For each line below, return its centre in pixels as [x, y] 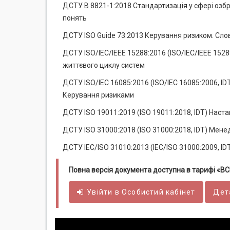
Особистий [143, 192]
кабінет [179, 192]
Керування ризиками [98, 95]
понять [75, 18]
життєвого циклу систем [104, 65]
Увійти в [104, 192]
